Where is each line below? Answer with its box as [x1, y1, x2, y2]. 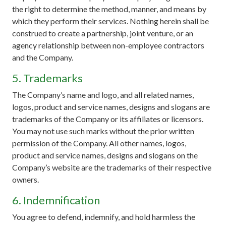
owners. [12, 174, 39, 184]
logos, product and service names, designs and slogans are [12, 101, 210, 111]
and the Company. [12, 52, 73, 62]
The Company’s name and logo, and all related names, [12, 89, 194, 99]
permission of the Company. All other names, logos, [12, 138, 186, 148]
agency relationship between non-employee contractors [12, 40, 204, 50]
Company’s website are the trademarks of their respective [12, 162, 211, 172]
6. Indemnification [12, 193, 100, 207]
